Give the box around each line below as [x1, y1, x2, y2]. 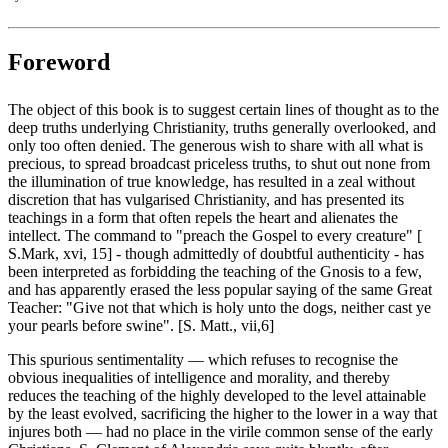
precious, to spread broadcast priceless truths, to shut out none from [8, 155, 430, 173]
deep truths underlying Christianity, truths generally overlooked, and [8, 119, 436, 137]
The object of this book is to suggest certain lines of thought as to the [8, 101, 439, 119]
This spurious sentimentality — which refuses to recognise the [8, 351, 398, 369]
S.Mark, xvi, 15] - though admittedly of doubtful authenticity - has [8, 245, 424, 263]
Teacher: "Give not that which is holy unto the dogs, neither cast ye [8, 299, 431, 317]
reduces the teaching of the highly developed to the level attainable [8, 387, 426, 405]
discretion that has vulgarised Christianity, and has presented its [8, 191, 404, 209]
